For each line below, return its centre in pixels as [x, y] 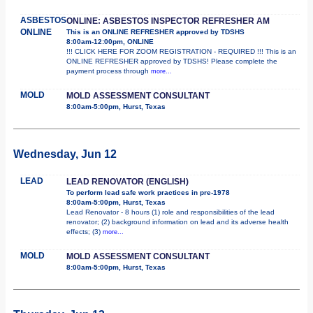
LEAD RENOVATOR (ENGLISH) [128, 181]
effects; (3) [85, 231]
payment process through [109, 71]
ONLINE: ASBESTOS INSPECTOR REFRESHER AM [168, 21]
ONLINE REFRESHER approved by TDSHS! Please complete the [172, 61]
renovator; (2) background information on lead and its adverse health [177, 221]
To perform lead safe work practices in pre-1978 [148, 192]
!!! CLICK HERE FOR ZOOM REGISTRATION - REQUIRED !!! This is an [181, 51]
